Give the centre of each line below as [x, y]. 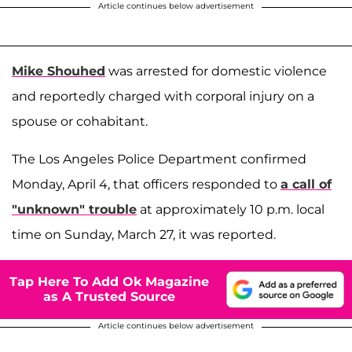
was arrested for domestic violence [216, 71]
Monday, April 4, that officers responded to [146, 184]
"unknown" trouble [74, 209]
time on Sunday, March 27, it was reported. [144, 234]
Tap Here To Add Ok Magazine [109, 282]
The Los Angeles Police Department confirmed [159, 159]
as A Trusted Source [109, 297]
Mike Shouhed [59, 71]
